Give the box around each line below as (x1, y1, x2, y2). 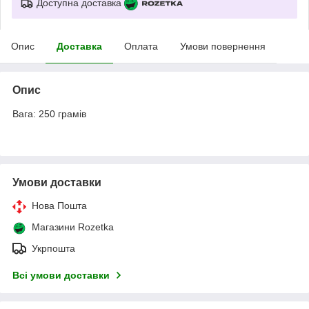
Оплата (124, 40, 158, 52)
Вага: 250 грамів (12, 108, 86, 119)
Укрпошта (32, 242, 75, 254)
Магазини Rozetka (32, 221, 114, 232)
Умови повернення (180, 40, 266, 52)
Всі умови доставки (12, 269, 110, 281)
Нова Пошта (32, 199, 87, 211)
